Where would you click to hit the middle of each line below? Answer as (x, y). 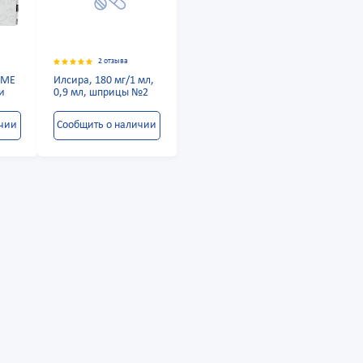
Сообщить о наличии (107, 126)
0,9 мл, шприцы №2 (100, 93)
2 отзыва (113, 62)
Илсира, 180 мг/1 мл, (103, 81)
